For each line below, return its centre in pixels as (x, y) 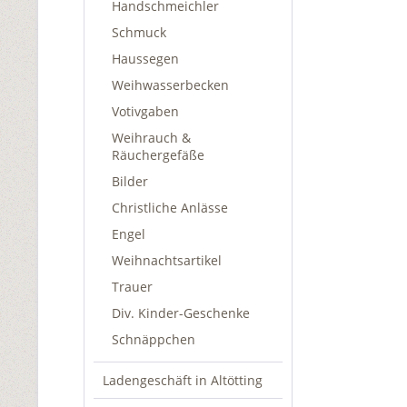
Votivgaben (145, 111)
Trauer (132, 287)
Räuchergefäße (158, 155)
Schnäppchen (154, 339)
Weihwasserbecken (170, 85)
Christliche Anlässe (170, 208)
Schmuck (139, 32)
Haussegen (145, 59)
